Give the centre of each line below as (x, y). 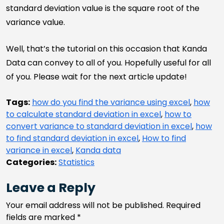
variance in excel (39, 150)
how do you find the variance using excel (111, 102)
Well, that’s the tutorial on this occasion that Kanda (106, 48)
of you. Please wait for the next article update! (96, 76)
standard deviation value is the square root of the (103, 8)
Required (183, 205)
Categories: (31, 162)
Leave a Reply (51, 187)
